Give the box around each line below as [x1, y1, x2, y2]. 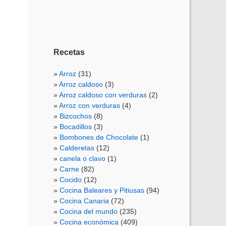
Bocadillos [60, 123, 92, 131]
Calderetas [60, 144, 94, 152]
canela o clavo [60, 154, 105, 163]
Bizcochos [60, 112, 92, 121]
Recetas [53, 48, 85, 57]
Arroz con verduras [59, 101, 120, 110]
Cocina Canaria [60, 197, 109, 205]
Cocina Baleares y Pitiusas [60, 186, 144, 195]
